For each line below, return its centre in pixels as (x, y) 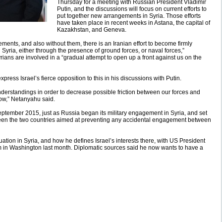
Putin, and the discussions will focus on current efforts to (132, 9)
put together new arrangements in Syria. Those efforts (129, 16)
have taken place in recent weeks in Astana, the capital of (133, 23)
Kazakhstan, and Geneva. (91, 30)
